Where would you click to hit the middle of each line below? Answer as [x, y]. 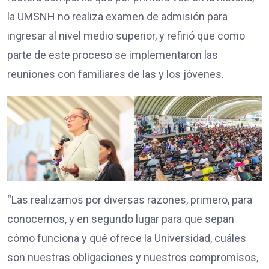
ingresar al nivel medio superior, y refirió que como [126, 35]
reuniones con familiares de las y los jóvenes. [116, 74]
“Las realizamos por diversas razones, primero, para [130, 200]
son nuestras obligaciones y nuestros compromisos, [133, 258]
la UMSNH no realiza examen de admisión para [117, 16]
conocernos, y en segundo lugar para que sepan [121, 219]
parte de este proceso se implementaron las [113, 55]
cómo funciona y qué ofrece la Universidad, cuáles [127, 238]
